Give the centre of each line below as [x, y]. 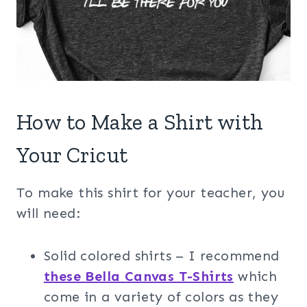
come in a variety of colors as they [161, 297]
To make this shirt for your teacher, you [150, 193]
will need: [49, 213]
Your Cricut [72, 155]
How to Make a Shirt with [140, 122]
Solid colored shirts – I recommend [162, 256]
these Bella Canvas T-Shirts [139, 276]
